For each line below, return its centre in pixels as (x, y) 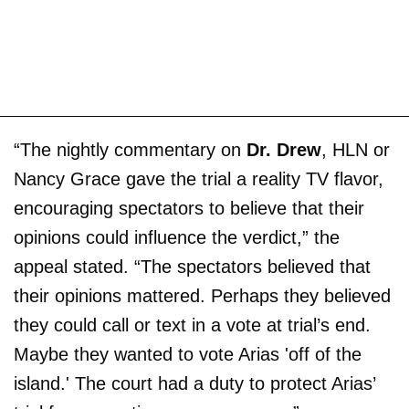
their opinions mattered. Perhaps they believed (202, 296)
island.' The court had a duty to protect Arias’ (194, 383)
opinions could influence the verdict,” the (177, 237)
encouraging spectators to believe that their (189, 208)
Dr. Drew (284, 150)
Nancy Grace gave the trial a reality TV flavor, (199, 179)
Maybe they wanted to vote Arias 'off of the (188, 354)
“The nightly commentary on (130, 150)
